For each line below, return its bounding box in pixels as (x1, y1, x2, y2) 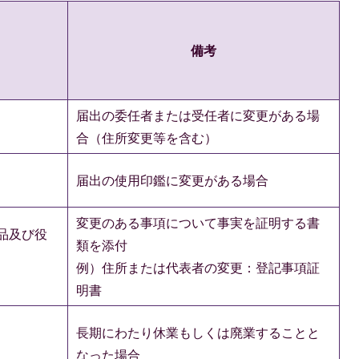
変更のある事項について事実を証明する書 (76, 214, 320, 231)
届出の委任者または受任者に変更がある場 (76, 107, 320, 123)
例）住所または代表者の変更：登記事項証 (76, 259, 320, 276)
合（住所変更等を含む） (76, 129, 217, 146)
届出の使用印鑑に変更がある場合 (76, 171, 268, 188)
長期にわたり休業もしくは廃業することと (76, 324, 320, 341)
